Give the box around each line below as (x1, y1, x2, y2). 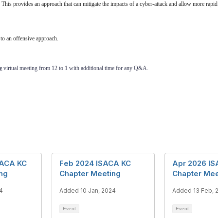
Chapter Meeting (59, 169, 121, 178)
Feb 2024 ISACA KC (59, 159, 131, 168)
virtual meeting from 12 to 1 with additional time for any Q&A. (2, 65, 149, 72)
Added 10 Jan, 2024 (59, 187, 116, 194)
